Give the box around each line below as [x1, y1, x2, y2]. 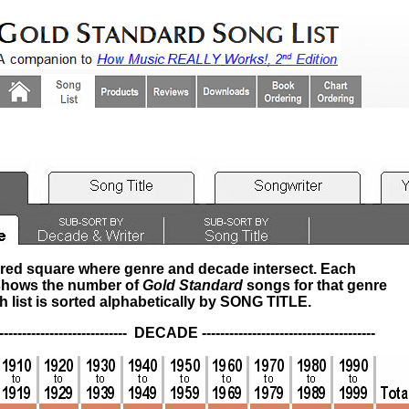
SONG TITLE [220, 294, 308, 309]
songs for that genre [243, 278, 387, 293]
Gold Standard [142, 278, 243, 293]
